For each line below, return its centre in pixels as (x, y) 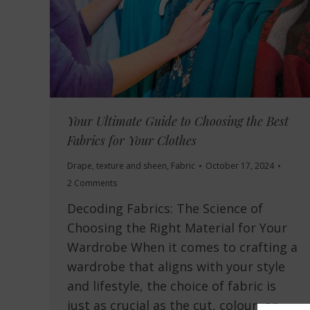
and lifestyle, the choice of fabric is (172, 286)
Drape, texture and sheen (117, 166)
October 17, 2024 (240, 166)
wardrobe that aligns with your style (176, 267)
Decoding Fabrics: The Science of (165, 209)
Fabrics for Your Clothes (132, 141)
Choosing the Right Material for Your (177, 228)
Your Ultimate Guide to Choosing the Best (178, 121)
